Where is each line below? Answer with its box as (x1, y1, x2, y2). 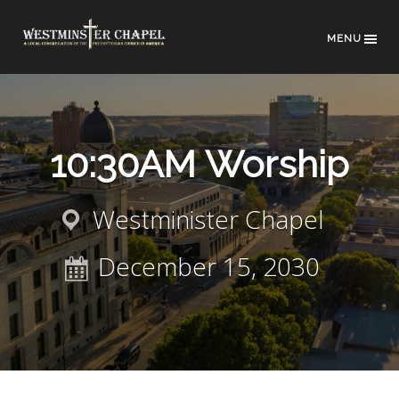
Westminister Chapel (93, 202, 324, 236)
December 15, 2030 (97, 249, 320, 283)
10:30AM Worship (50, 142, 349, 186)
